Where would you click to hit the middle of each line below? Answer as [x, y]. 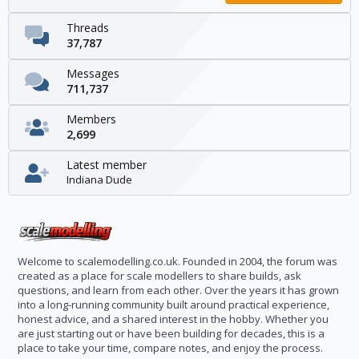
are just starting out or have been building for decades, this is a [171, 333]
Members [91, 119]
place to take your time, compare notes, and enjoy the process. [170, 348]
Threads [88, 27]
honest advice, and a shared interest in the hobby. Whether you [173, 319]
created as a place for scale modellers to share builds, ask [159, 276]
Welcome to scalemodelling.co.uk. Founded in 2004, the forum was [177, 261]
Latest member [107, 165]
